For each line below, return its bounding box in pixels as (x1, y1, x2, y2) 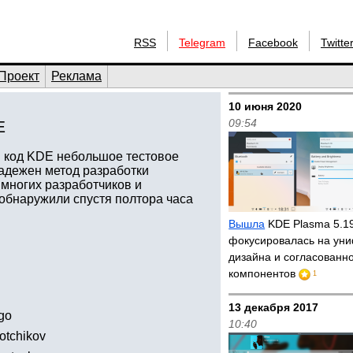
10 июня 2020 (229, 100, 303, 113)
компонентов (229, 267, 299, 280)
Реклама (51, 69, 102, 83)
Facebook (248, 36, 298, 49)
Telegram (179, 36, 225, 49)
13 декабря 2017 (229, 301, 319, 314)
